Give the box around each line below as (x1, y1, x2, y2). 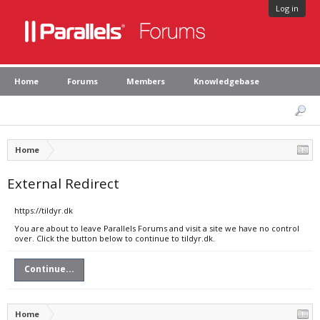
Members (126, 76, 165, 86)
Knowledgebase (194, 76, 259, 86)
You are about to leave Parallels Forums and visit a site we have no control (14, 223, 299, 234)
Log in (276, 3, 299, 14)
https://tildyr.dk (14, 205, 73, 216)
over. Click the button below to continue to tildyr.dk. (14, 233, 215, 244)
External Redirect (7, 174, 119, 192)
